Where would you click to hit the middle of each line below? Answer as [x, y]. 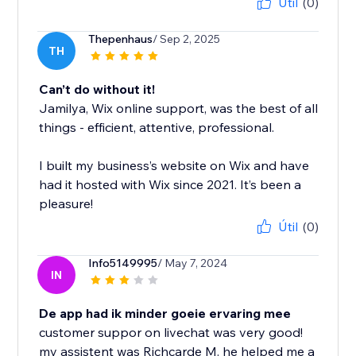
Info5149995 [123, 263]
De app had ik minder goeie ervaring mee [165, 313]
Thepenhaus [121, 39]
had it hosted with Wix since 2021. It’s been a [170, 185]
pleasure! [66, 204]
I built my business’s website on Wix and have [174, 166]
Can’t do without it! [97, 89]
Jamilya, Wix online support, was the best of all [179, 108]
